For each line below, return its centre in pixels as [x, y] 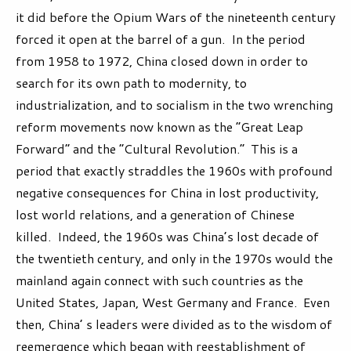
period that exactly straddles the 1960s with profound [174, 171]
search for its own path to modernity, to [131, 83]
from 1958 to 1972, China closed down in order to [162, 61]
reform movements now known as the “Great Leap [159, 127]
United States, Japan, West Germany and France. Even [173, 302]
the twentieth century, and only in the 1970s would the [174, 259]
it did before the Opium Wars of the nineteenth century [175, 17]
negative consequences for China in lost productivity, [167, 193]
